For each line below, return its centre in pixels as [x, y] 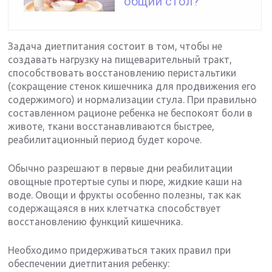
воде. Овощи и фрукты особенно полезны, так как [125, 195]
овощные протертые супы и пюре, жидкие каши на [125, 182]
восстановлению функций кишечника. [96, 222]
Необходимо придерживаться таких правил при [120, 250]
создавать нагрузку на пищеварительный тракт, [120, 60]
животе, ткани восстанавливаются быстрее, [111, 127]
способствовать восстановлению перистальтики [122, 73]
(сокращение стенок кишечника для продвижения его [132, 87]
